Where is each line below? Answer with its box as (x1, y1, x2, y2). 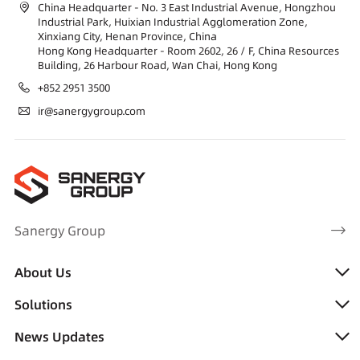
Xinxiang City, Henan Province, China (37, 29, 217, 43)
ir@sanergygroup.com (37, 104, 145, 118)
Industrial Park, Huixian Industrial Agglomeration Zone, (37, 14, 308, 29)
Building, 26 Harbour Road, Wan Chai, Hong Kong (37, 58, 277, 72)
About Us (14, 264, 72, 281)
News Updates (14, 328, 104, 346)
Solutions (14, 296, 72, 313)
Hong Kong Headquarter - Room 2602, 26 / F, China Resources (37, 43, 339, 58)
